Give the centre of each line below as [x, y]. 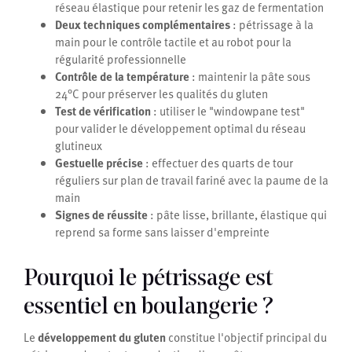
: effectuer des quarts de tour [218, 163]
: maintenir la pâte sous [250, 77]
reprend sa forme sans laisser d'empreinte [162, 232]
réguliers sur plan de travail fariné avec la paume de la [192, 180]
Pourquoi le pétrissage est [148, 280]
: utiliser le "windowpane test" [228, 111]
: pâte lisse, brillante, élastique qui [237, 215]
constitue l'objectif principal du [246, 337]
